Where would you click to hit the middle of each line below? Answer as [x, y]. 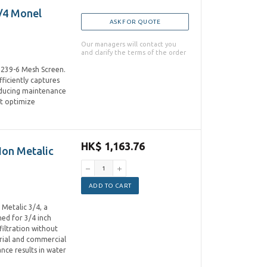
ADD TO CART [110, 186]
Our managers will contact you [129, 44]
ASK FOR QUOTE [135, 22]
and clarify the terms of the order [133, 52]
